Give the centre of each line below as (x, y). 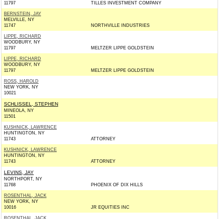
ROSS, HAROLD (21, 81)
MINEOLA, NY (19, 110)
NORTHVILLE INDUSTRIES (120, 25)
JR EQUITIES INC (110, 207)
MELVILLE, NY (19, 20)
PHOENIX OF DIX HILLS (117, 185)
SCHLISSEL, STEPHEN (31, 104)
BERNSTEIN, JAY (22, 14)
